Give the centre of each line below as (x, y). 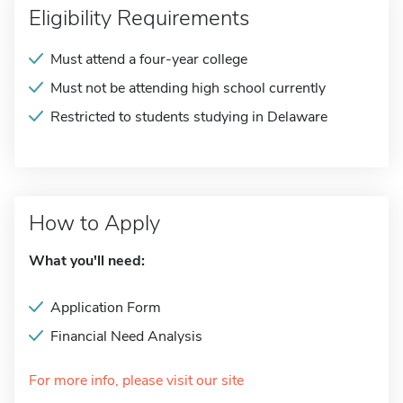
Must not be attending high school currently (188, 88)
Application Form (106, 308)
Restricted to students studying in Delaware (189, 117)
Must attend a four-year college (149, 59)
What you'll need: (87, 261)
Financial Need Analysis (126, 336)
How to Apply (94, 223)
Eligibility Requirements (139, 18)
